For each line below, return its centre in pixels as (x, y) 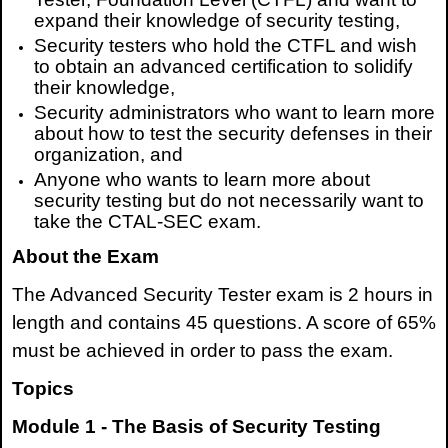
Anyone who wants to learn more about (202, 180)
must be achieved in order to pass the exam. (202, 351)
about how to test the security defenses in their (233, 134)
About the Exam (85, 257)
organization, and (109, 155)
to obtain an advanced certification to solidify (224, 67)
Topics (43, 389)
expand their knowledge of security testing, (217, 20)
